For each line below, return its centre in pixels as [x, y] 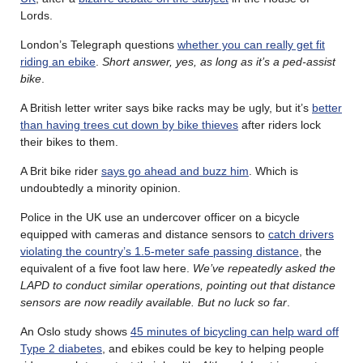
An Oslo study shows [75, 332]
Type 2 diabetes [61, 349]
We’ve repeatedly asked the [264, 269]
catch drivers [301, 235]
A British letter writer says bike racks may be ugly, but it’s [166, 108]
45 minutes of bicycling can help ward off [235, 332]
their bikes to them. [69, 142]
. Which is [273, 171]
